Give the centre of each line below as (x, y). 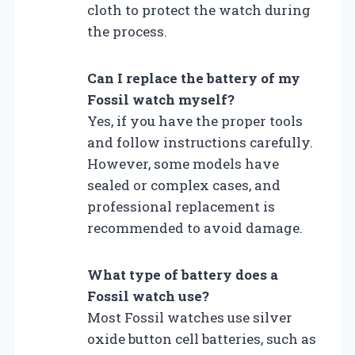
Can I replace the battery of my (194, 78)
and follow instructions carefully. (200, 142)
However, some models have (183, 163)
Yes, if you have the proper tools (195, 120)
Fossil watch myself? (161, 99)
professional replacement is (181, 206)
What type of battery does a (183, 274)
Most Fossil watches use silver (190, 317)
